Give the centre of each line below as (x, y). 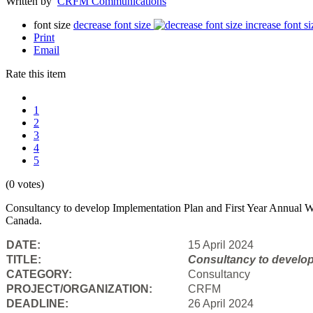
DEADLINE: (37, 303)
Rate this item (36, 73)
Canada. (24, 220)
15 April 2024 (221, 245)
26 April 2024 (221, 303)
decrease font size (112, 24)
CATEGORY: (41, 274)
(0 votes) (25, 184)
